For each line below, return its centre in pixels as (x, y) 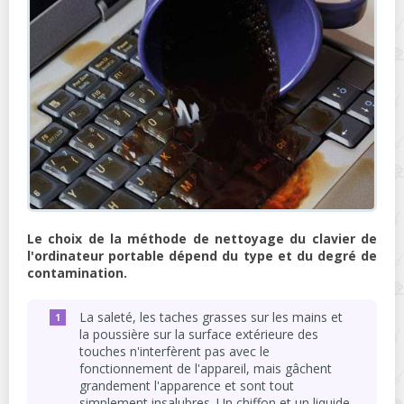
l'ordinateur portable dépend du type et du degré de (202, 255)
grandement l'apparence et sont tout (187, 385)
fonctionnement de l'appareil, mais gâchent (206, 368)
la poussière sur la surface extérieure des (199, 334)
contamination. (77, 272)
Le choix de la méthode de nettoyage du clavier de (202, 238)
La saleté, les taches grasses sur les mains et (211, 317)
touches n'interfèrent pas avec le (174, 351)
